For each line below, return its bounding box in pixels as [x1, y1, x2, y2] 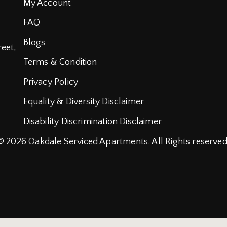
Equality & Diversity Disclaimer [23, 97, 144, 107]
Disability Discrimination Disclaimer [23, 117, 162, 127]
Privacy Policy [23, 77, 79, 87]
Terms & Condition [23, 57, 97, 67]
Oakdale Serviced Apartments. [28, 136, 152, 147]
